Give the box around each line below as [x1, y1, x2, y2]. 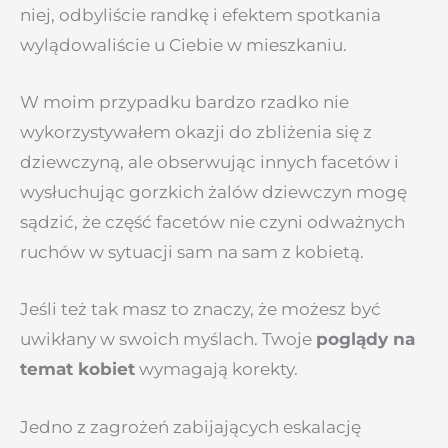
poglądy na [316, 329, 415, 350]
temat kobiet [20, 359, 135, 380]
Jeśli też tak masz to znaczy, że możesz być [20, 299, 381, 320]
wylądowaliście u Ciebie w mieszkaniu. [20, 35, 347, 56]
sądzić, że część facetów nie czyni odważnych [20, 212, 405, 233]
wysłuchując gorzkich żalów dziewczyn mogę [20, 182, 407, 203]
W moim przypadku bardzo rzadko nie [20, 92, 349, 113]
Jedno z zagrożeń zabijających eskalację [20, 416, 361, 437]
